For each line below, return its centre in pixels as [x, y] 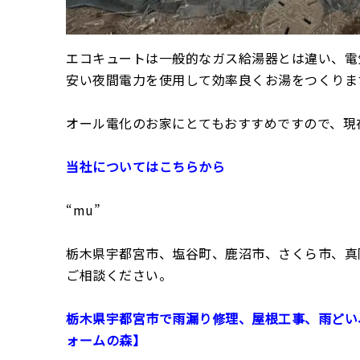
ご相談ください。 [119, 275]
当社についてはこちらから [145, 167]
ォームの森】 [106, 340]
